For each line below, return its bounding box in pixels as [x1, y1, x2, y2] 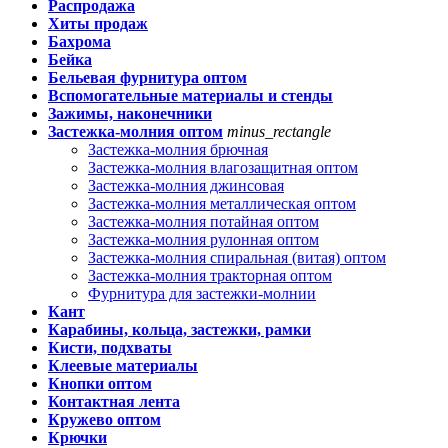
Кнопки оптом [48, 374, 152, 392]
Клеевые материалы [48, 356, 198, 374]
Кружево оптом [48, 410, 161, 428]
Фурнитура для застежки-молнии [88, 284, 316, 302]
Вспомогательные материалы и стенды [48, 86, 333, 104]
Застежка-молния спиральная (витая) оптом [88, 248, 386, 266]
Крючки [48, 428, 107, 446]
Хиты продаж [48, 14, 148, 32]
